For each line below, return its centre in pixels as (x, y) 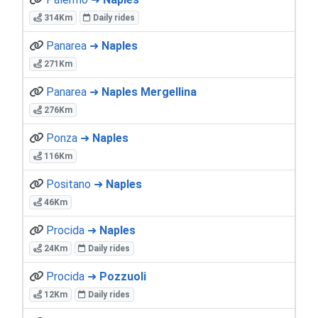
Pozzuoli (123, 276)
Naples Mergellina (149, 92)
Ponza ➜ (69, 138)
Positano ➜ (76, 184)
